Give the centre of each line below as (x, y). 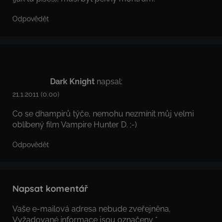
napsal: (110, 82)
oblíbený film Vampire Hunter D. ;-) (75, 124)
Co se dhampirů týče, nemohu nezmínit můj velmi (103, 113)
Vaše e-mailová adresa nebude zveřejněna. (91, 209)
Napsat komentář (50, 188)
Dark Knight (72, 82)
